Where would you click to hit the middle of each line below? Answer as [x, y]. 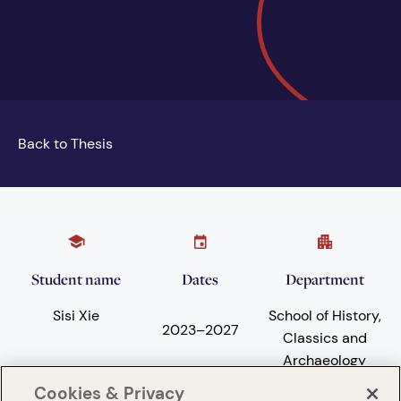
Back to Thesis [65, 144]
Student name [77, 279]
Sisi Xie [77, 316]
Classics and [324, 338]
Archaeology [325, 361]
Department [324, 279]
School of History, [324, 316]
